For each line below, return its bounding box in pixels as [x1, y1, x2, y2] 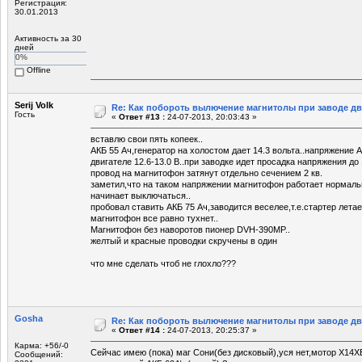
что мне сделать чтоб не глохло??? [90, 258, 236, 268]
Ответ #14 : [119, 325, 165, 335]
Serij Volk [15, 99, 53, 110]
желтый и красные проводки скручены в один [90, 235, 277, 246]
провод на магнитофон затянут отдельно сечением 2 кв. [90, 167, 322, 178]
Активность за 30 [15, 33, 82, 43]
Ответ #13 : [119, 112, 165, 121]
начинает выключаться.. [90, 190, 191, 200]
